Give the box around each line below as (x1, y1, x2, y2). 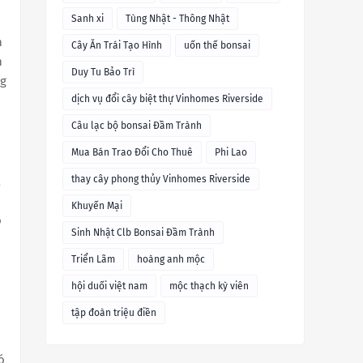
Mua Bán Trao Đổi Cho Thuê (71, 147, 193, 159)
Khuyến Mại (71, 200, 122, 212)
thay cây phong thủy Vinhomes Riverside (71, 173, 250, 186)
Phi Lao (215, 147, 247, 159)
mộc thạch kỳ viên (169, 280, 249, 293)
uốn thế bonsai (184, 40, 250, 52)
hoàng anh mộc (137, 254, 205, 266)
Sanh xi (71, 13, 104, 25)
